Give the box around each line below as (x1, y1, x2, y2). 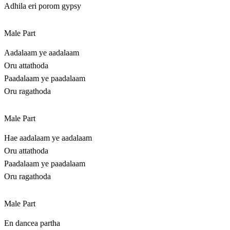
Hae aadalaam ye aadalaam (4, 133, 92, 143)
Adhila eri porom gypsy (4, 2, 81, 11)
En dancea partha (4, 219, 60, 228)
